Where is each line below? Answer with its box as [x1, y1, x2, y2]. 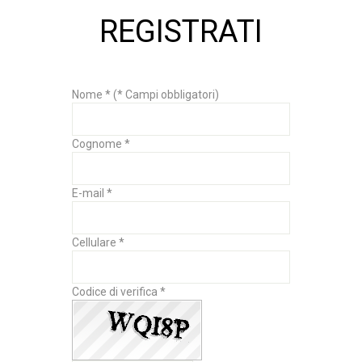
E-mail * [72, 187, 117, 200]
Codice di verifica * [72, 285, 170, 299]
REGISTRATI [99, 14, 263, 50]
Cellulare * [72, 236, 129, 250]
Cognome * [72, 137, 135, 151]
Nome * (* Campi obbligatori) [72, 88, 224, 102]
